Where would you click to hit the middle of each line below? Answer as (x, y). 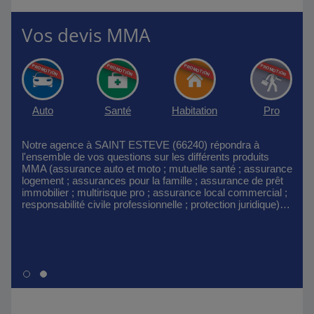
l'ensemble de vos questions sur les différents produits (145, 157)
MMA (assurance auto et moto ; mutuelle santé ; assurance (157, 169)
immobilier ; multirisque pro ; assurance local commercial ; (155, 192)
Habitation (194, 110)
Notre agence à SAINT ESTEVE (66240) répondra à (141, 145)
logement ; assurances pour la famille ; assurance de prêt (152, 180)
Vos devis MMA (86, 35)
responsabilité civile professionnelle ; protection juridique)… (156, 204)
